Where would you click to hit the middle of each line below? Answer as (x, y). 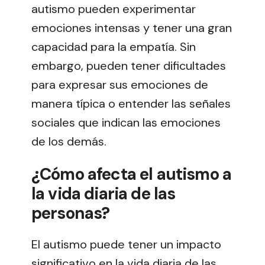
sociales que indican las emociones (126, 122)
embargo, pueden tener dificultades (129, 65)
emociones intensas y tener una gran (132, 28)
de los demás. (69, 141)
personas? (71, 214)
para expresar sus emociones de (120, 84)
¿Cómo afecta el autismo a (132, 174)
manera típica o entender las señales (131, 103)
